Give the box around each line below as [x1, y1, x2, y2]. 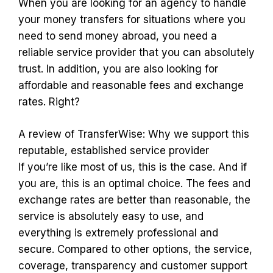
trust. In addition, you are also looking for [18, 63, 218, 75]
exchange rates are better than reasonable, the [18, 193, 250, 206]
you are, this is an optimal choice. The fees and [18, 177, 250, 190]
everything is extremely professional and [18, 226, 218, 239]
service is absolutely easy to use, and [18, 210, 204, 222]
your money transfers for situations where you [18, 13, 246, 26]
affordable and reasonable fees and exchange [18, 79, 244, 91]
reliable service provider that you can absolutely [18, 46, 255, 58]
